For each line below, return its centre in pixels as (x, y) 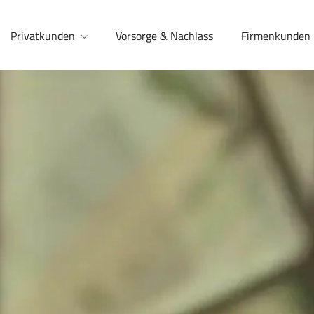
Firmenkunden (276, 36)
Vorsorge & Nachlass (164, 36)
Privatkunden (43, 36)
